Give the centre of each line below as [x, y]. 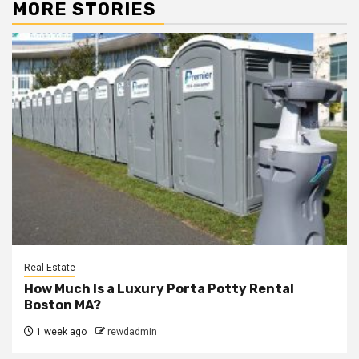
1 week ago [60, 332]
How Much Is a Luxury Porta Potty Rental [159, 289]
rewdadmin [132, 332]
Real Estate [50, 268]
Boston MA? [63, 305]
